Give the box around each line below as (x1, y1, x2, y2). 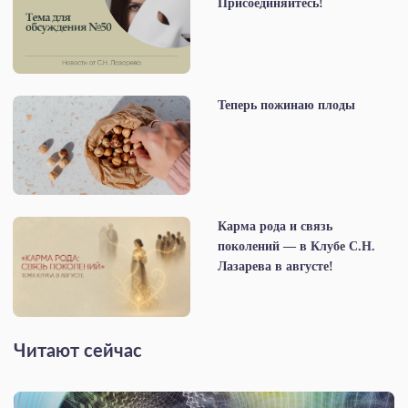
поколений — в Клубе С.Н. (218, 239, 375, 253)
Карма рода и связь (218, 219, 332, 233)
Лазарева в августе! (218, 259, 333, 273)
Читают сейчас (14, 342, 142, 361)
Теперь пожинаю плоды (218, 97, 355, 112)
